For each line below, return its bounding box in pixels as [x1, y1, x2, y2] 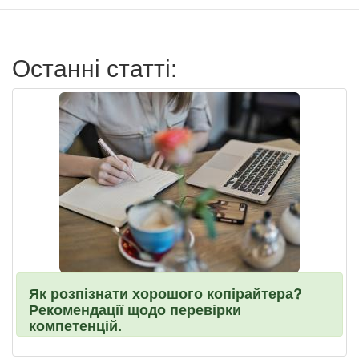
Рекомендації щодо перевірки [29, 299, 241, 320]
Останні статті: [12, 50, 177, 84]
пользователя [11, 9, 166, 44]
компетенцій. [29, 315, 122, 336]
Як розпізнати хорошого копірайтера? [29, 283, 302, 304]
